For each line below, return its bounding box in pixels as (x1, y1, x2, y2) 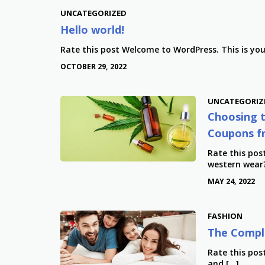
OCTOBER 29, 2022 (60, 61, 127, 72)
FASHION (207, 210, 243, 221)
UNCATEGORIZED (60, 7, 127, 18)
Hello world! (60, 22, 124, 37)
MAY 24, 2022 (207, 176, 255, 186)
